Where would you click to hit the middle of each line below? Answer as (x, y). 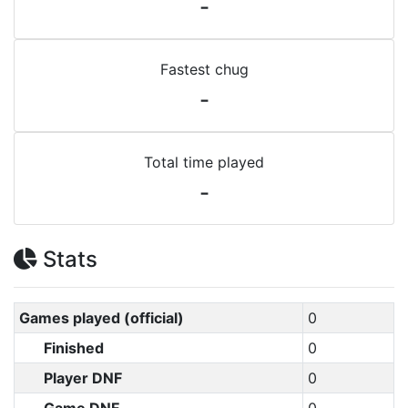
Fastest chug (204, 69)
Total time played (204, 162)
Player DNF (83, 378)
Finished (74, 348)
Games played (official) (101, 318)
